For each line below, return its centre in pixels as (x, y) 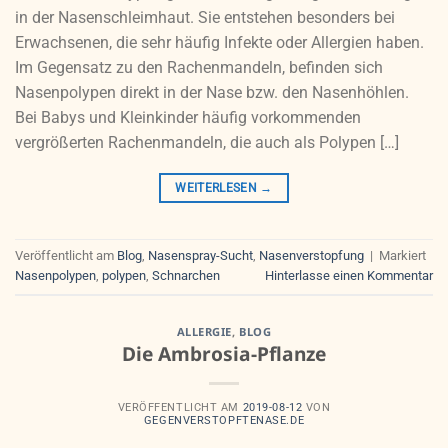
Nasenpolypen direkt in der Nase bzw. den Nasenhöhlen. (212, 92)
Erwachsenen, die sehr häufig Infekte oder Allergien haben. (219, 42)
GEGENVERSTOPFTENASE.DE (224, 421)
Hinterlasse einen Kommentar (349, 276)
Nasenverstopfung (311, 256)
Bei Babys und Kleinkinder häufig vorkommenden (188, 117)
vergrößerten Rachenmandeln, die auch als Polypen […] (207, 142)
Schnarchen (186, 276)
